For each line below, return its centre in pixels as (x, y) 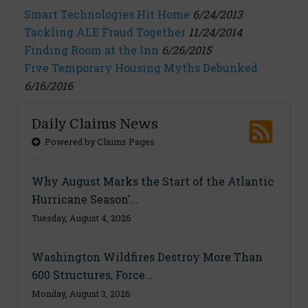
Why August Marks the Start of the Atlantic (153, 181)
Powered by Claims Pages (98, 142)
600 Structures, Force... (92, 275)
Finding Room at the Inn (91, 50)
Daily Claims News (95, 124)
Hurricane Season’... (85, 199)
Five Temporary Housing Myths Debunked (141, 68)
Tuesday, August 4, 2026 (81, 218)
